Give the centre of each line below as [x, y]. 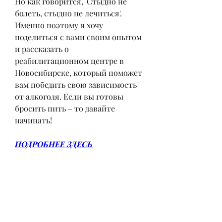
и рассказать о [42, 49]
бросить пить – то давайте [65, 108]
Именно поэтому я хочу [59, 25]
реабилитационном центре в [69, 60]
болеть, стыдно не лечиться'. [68, 13]
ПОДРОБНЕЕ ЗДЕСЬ [54, 144]
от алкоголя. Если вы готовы [69, 96]
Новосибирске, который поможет [79, 72]
